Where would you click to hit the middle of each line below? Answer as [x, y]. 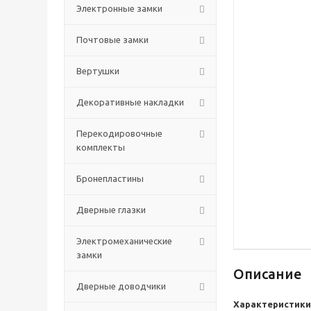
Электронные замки [119, 8]
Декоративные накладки [130, 102]
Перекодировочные [119, 133]
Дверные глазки [111, 210]
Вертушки [98, 71]
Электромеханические [124, 241]
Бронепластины [110, 178]
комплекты [101, 147]
